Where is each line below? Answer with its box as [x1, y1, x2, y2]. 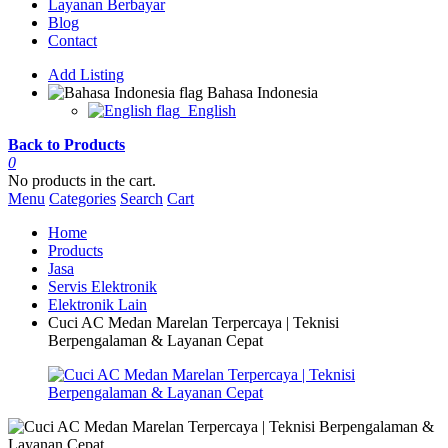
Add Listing [48, 66, 124, 83]
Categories [49, 190, 116, 207]
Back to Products [8, 136, 125, 153]
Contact [48, 32, 97, 49]
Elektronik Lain [48, 296, 147, 313]
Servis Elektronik [48, 278, 157, 295]
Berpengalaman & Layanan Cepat [48, 332, 263, 349]
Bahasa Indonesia [203, 84, 318, 101]
